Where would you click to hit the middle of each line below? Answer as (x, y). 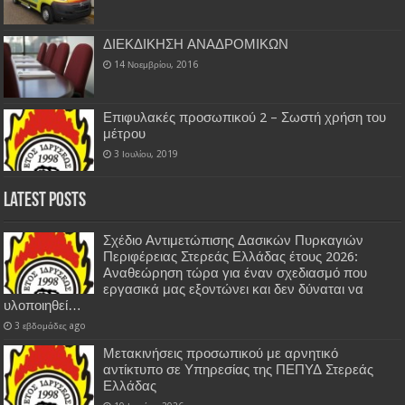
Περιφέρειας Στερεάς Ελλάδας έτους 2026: (231, 257)
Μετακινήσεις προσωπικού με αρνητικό (221, 354)
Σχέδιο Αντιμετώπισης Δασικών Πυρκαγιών (234, 241)
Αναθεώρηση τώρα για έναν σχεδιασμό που (235, 273)
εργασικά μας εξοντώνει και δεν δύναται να (234, 290)
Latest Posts (45, 202)
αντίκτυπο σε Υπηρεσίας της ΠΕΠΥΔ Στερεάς (239, 370)
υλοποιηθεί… (43, 306)
